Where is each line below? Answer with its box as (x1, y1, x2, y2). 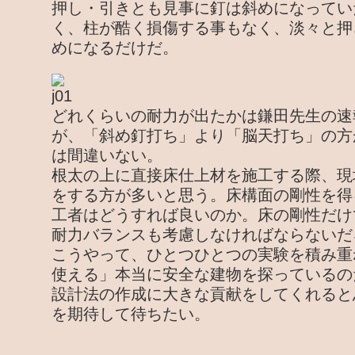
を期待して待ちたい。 (52, 305, 210, 323)
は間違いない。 (52, 147, 162, 164)
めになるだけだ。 (52, 39, 178, 56)
